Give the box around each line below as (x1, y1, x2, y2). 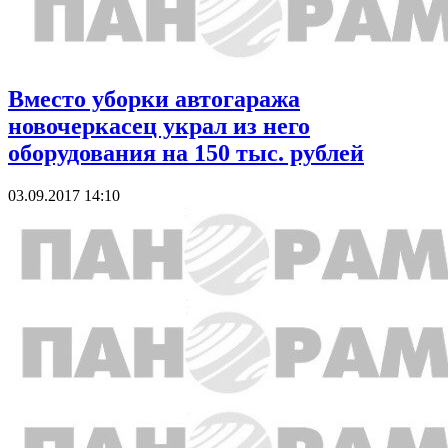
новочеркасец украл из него (8, 113, 310, 140)
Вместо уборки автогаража (8, 86, 300, 113)
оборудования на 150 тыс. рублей (8, 140, 364, 167)
